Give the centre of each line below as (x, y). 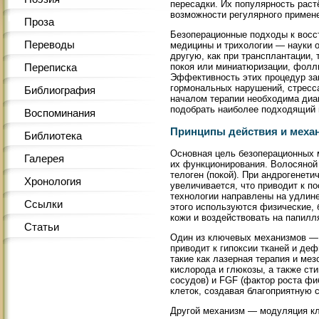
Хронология (53, 181)
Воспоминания (60, 113)
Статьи (42, 227)
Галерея (44, 158)
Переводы (49, 45)
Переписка (51, 67)
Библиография (60, 90)
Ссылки (43, 204)
